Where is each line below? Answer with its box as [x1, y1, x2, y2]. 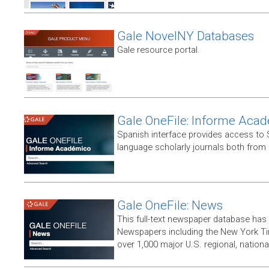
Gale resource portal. [117, 44, 200, 55]
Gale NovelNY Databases [117, 29, 254, 43]
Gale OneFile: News [117, 198, 223, 213]
